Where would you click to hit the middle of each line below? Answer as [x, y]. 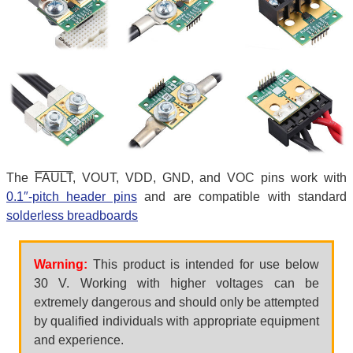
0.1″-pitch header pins [72, 196]
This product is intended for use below [203, 264]
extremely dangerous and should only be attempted [176, 302]
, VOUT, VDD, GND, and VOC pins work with [210, 177]
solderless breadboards [72, 215]
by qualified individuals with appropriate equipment [176, 321]
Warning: [61, 264]
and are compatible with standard [242, 196]
